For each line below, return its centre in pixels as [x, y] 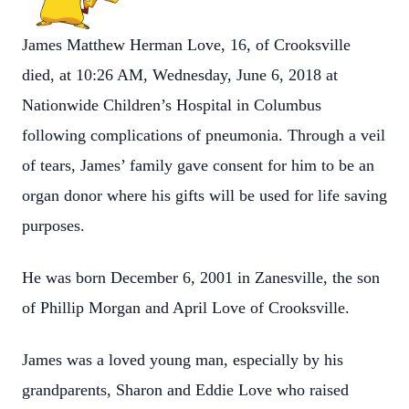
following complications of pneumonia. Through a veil [204, 135]
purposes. [53, 225]
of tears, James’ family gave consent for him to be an [198, 165]
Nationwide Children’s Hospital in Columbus [172, 105]
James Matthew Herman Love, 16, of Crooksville [186, 45]
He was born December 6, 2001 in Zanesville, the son [201, 278]
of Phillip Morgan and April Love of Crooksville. [186, 308]
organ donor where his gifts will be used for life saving [204, 195]
